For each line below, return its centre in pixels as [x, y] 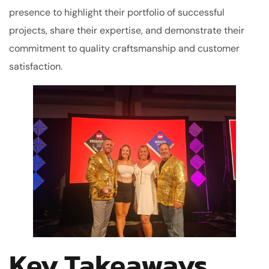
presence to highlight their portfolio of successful [117, 12]
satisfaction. [36, 66]
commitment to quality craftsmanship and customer [124, 48]
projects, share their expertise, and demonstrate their [127, 30]
